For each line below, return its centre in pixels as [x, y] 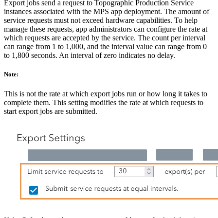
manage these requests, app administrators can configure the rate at [106, 29]
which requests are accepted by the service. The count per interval [105, 38]
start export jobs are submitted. [51, 111]
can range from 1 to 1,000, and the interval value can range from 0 [105, 47]
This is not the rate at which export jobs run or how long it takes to [106, 93]
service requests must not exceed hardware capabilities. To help [101, 20]
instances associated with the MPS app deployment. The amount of [107, 12]
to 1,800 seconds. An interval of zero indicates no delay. [90, 55]
